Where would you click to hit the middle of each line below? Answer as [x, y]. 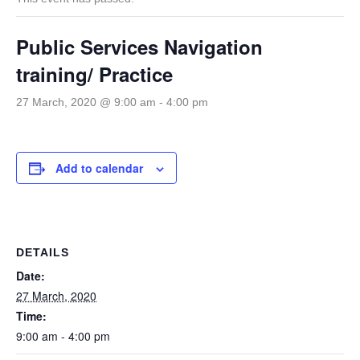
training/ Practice [94, 74]
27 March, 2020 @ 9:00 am [86, 102]
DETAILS [43, 253]
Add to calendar [99, 168]
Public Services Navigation [139, 47]
